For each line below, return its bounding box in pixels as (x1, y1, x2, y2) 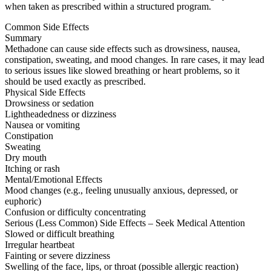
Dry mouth (5, 152, 47, 163)
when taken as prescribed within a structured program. (5, 1, 211, 12)
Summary (5, 33, 42, 44)
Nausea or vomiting (5, 120, 80, 131)
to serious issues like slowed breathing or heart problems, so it (5, 65, 240, 76)
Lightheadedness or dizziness (5, 109, 116, 120)
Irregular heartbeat (5, 240, 74, 250)
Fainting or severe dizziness (5, 250, 110, 261)
